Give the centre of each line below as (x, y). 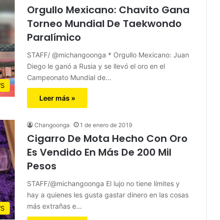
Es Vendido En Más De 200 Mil (99, 152)
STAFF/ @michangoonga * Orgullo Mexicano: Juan (108, 55)
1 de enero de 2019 (106, 125)
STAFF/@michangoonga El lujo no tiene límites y (103, 183)
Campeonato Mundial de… (69, 77)
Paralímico (54, 37)
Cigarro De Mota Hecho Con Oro (107, 138)
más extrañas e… (55, 206)
